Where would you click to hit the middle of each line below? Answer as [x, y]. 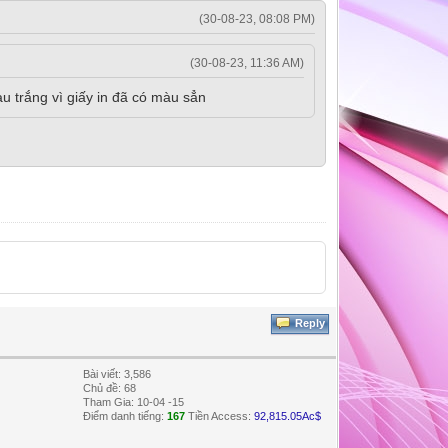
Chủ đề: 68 [110, 387]
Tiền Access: [220, 415]
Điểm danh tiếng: [125, 415]
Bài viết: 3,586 [117, 373]
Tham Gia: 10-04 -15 [134, 401]
